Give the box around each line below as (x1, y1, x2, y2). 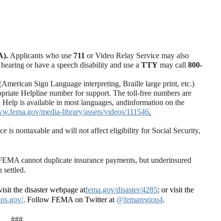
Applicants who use (10, 51, 74, 60)
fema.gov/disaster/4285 (85, 185, 157, 194)
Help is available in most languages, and (2, 98, 127, 107)
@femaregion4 (116, 195, 163, 204)
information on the (127, 98, 184, 107)
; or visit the (157, 185, 194, 194)
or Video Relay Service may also (85, 51, 189, 60)
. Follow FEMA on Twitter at (23, 195, 114, 204)
